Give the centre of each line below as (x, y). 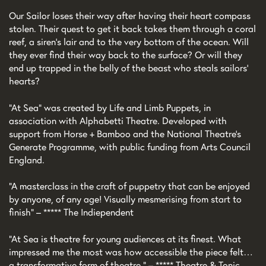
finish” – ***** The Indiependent (71, 212)
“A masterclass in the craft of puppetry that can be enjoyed (129, 186)
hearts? (24, 81)
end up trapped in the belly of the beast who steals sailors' (129, 68)
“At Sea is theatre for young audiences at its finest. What (125, 238)
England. (27, 159)
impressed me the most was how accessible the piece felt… (131, 251)
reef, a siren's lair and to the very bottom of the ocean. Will (129, 42)
